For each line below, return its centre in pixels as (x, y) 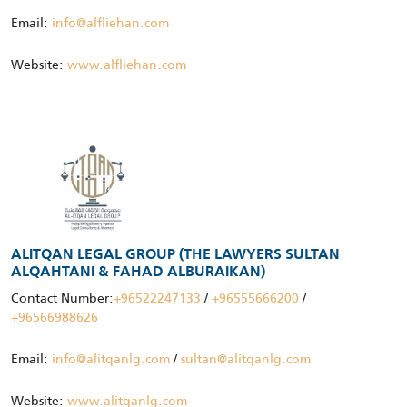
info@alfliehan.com (110, 22)
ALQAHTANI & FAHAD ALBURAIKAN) (138, 272)
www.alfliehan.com (127, 64)
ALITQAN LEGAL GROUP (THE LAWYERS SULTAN (175, 255)
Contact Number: (62, 298)
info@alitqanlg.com (111, 358)
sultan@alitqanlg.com (246, 358)
